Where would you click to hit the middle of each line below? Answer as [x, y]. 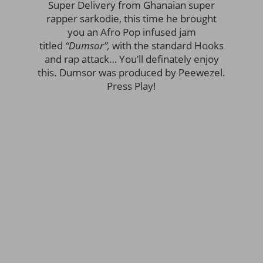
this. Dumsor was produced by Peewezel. [131, 72]
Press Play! [131, 86]
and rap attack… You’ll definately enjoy [131, 59]
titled [52, 45]
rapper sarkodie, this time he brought [131, 18]
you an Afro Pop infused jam [131, 32]
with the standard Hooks [168, 45]
